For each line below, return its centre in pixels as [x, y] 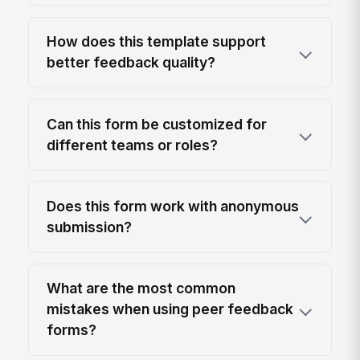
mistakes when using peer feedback [170, 309]
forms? [72, 330]
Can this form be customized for [157, 124]
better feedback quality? [131, 63]
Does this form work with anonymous [173, 206]
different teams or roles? [133, 145]
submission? [90, 227]
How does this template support [157, 42]
